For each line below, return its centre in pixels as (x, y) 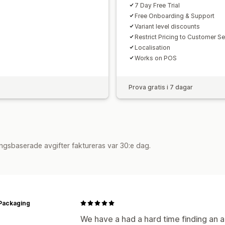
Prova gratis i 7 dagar (161, 87)
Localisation (152, 47)
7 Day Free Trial (157, 5)
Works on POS (156, 58)
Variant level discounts (167, 26)
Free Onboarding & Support (175, 16)
